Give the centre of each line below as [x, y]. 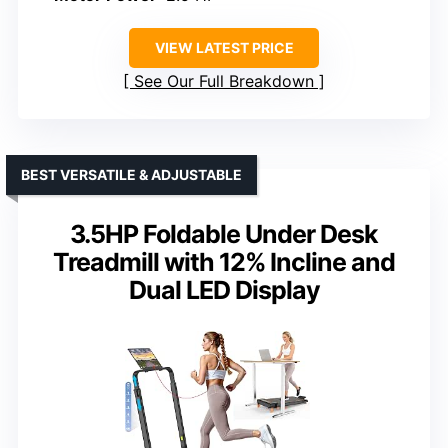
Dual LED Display [224, 289]
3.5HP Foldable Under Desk [224, 233]
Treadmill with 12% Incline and [224, 261]
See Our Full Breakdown [224, 80]
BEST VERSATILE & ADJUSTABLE [131, 174]
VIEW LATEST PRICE [224, 47]
